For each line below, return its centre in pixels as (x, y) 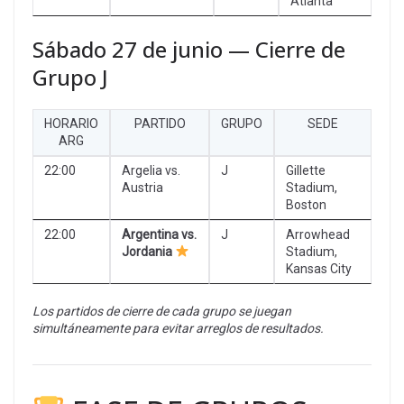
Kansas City (319, 268)
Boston (306, 204)
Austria (142, 187)
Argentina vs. (159, 234)
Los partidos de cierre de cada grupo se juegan (162, 311)
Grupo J (70, 77)
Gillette (306, 170)
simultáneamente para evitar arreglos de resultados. (178, 328)
